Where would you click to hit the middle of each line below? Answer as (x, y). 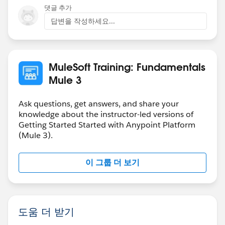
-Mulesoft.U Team (49, 28)
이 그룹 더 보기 (113, 162)
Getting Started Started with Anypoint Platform (107, 125)
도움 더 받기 (46, 211)
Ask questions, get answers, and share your (99, 103)
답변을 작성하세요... (83, 21)
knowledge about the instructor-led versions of (106, 114)
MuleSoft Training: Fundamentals (127, 67)
